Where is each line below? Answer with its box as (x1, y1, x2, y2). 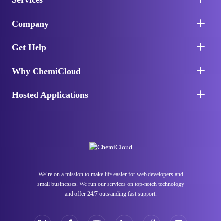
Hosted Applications (12, 90, 88, 100)
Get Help (12, 42, 46, 52)
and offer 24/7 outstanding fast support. (64, 190, 157, 197)
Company (12, 19, 49, 29)
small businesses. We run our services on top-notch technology (37, 181, 184, 187)
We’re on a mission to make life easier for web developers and (38, 171, 183, 178)
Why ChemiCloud (12, 66, 81, 76)
